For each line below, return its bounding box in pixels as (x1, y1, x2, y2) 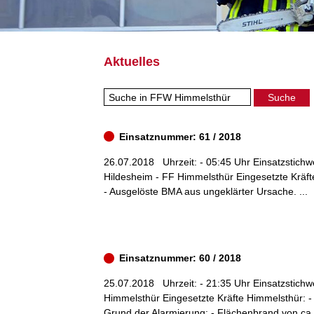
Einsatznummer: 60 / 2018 (116, 252, 241, 264)
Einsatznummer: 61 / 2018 (116, 130, 241, 142)
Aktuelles (104, 55, 160, 69)
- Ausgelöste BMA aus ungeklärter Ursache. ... (104, 185, 308, 197)
